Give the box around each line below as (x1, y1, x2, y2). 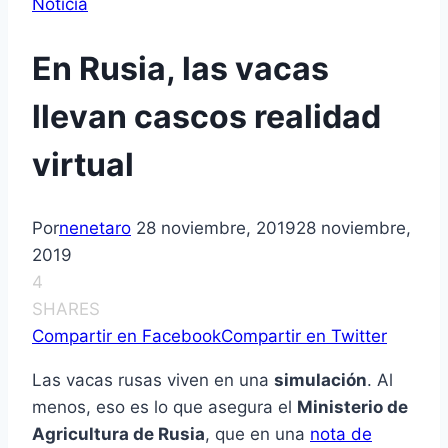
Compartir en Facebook (32, 326, 221, 347)
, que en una (205, 424, 310, 445)
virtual (32, 144, 134, 184)
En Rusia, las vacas (32, 48, 329, 88)
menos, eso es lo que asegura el (32, 397, 297, 418)
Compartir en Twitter (221, 326, 387, 347)
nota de (310, 424, 372, 445)
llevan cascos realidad (32, 96, 381, 136)
